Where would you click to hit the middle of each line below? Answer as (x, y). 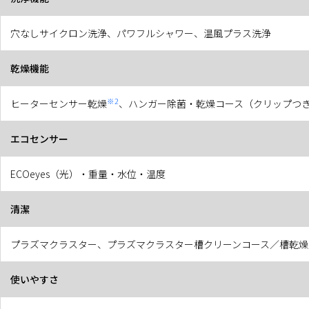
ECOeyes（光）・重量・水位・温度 (88, 173)
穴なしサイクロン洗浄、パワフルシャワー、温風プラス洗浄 (141, 33)
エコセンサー (39, 138)
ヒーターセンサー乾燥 (59, 103)
